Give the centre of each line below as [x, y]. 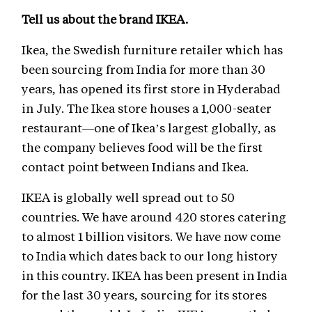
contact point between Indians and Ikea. [135, 166]
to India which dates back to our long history [150, 255]
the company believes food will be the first [142, 147]
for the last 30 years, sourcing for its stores [144, 294]
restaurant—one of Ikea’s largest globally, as [149, 127]
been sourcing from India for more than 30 [143, 69]
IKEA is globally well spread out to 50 [128, 197]
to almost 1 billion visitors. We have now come [151, 236]
